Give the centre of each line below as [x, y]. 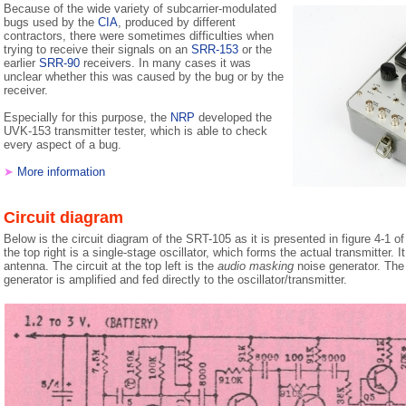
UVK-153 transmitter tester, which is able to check [135, 131]
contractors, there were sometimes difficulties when [139, 36]
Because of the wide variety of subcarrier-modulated [140, 9]
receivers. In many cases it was [165, 63]
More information [61, 172]
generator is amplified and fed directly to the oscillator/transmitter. [175, 280]
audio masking [256, 266]
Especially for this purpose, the [87, 117]
